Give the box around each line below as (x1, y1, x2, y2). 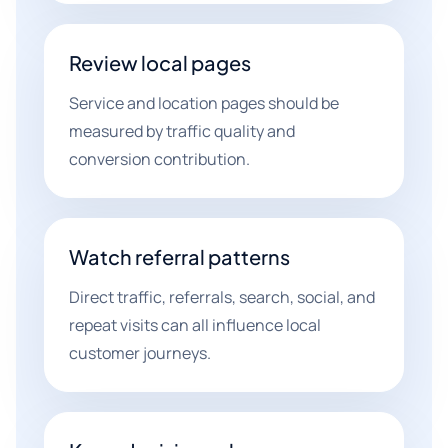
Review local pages (69, 50, 251, 75)
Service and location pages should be (69, 92, 339, 114)
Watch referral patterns (69, 244, 290, 269)
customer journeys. (69, 342, 211, 364)
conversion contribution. (69, 148, 250, 170)
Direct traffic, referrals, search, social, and (69, 286, 375, 308)
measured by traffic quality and (69, 120, 295, 142)
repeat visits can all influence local (69, 314, 321, 336)
